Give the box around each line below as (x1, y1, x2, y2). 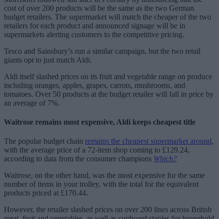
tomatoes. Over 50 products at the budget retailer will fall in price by (4, 89, 214, 98)
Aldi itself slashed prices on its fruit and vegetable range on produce (4, 72, 212, 81)
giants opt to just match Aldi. (4, 55, 92, 64)
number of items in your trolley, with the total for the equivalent (4, 180, 198, 189)
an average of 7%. (4, 98, 60, 107)
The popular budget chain (4, 137, 85, 146)
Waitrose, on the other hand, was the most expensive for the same (4, 171, 205, 180)
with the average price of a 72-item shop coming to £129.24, (4, 146, 190, 154)
